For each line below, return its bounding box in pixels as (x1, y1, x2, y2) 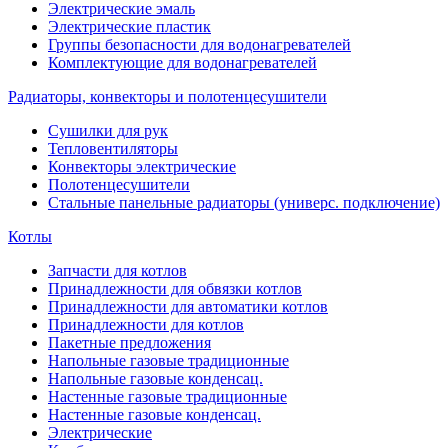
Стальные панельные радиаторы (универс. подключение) (48, 194, 440, 211)
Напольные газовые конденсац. (48, 370, 263, 387)
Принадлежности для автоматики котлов (48, 298, 328, 315)
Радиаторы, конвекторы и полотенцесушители (8, 88, 327, 105)
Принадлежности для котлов (48, 316, 244, 333)
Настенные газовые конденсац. (48, 406, 261, 423)
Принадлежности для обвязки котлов (48, 280, 302, 297)
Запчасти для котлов (48, 262, 187, 279)
